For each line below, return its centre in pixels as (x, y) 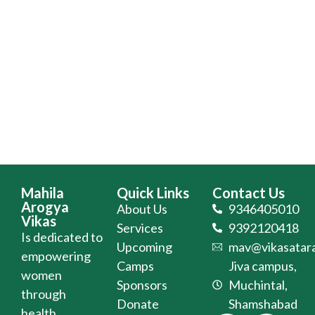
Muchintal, (258, 284)
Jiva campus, (262, 265)
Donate (138, 303)
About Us (142, 208)
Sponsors (142, 284)
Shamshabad (263, 303)
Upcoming (144, 246)
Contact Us (249, 192)
